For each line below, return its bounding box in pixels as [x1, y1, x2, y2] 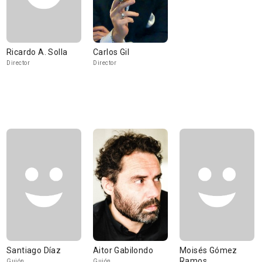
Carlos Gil [93, 47, 129, 57]
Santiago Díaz [6, 246, 61, 255]
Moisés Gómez [180, 246, 237, 255]
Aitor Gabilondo [93, 246, 153, 255]
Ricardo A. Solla [6, 47, 68, 57]
